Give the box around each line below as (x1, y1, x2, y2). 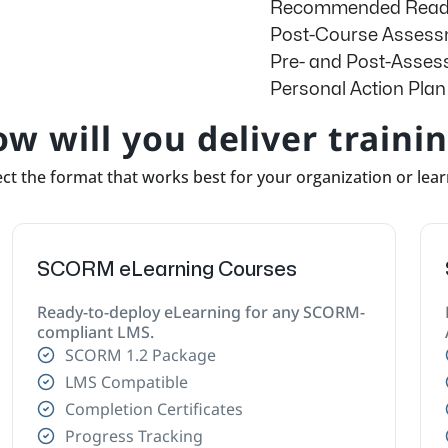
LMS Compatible (64, 370, 188, 393)
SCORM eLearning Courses (37, 259, 297, 279)
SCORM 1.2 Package (64, 343, 216, 366)
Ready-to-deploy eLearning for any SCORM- (37, 300, 365, 323)
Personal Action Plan (270, 80, 446, 98)
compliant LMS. (37, 320, 154, 343)
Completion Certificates (64, 397, 243, 420)
